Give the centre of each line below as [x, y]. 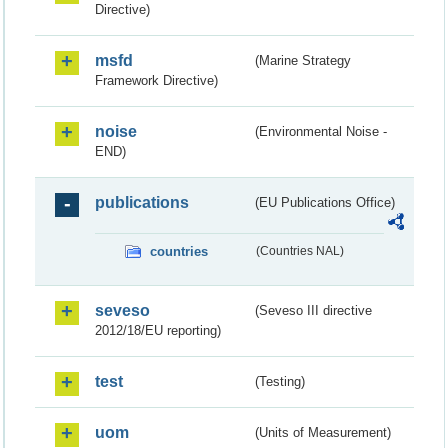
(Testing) [280, 381]
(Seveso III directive [314, 310]
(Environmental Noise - [321, 131]
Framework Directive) [156, 80]
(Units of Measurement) [323, 432]
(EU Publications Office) [325, 202]
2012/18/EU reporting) [158, 330]
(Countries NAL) [299, 250]
